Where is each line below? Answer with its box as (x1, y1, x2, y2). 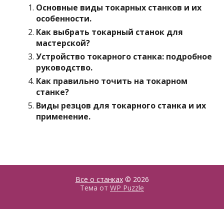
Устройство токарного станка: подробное (36, 51, 212, 62)
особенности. (36, 13, 92, 24)
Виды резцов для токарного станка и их (36, 100, 206, 111)
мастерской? (36, 37, 90, 48)
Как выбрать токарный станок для (36, 26, 183, 37)
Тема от (80, 183, 110, 192)
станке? (36, 86, 69, 97)
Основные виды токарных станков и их (36, 2, 202, 13)
